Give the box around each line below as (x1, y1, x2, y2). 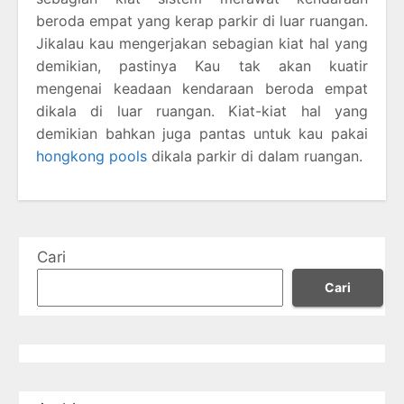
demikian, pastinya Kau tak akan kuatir (36, 56, 368, 75)
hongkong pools (36, 146, 147, 165)
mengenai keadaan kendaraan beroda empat (36, 78, 368, 97)
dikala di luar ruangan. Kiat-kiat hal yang (36, 101, 368, 120)
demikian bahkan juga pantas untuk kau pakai (36, 124, 368, 142)
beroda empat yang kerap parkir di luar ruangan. (36, 11, 368, 30)
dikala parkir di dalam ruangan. (147, 146, 363, 165)
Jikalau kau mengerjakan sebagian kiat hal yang (36, 33, 368, 52)
